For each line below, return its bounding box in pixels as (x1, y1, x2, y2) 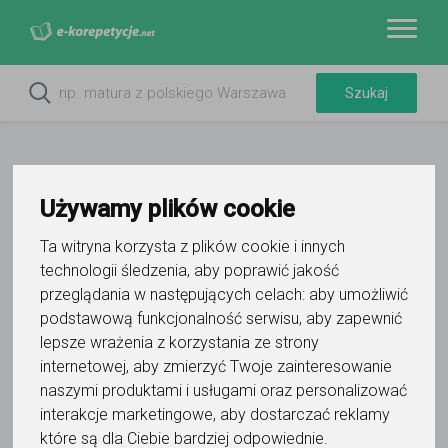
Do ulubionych (62, 240, 150, 256)
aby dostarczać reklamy (219, 405, 390, 425)
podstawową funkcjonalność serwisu (39, 309, 299, 329)
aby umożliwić (308, 285, 408, 305)
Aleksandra (40, 410, 156, 438)
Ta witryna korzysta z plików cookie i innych (39, 237, 345, 257)
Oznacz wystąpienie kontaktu (62, 260, 249, 276)
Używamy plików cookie (39, 194, 295, 223)
